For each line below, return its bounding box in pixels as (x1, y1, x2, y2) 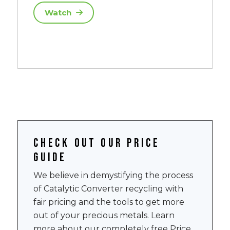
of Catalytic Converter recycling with (33, 184, 184, 194)
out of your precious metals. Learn (33, 210, 175, 221)
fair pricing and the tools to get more (33, 197, 185, 207)
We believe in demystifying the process (33, 170, 194, 181)
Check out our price (33, 136, 160, 151)
